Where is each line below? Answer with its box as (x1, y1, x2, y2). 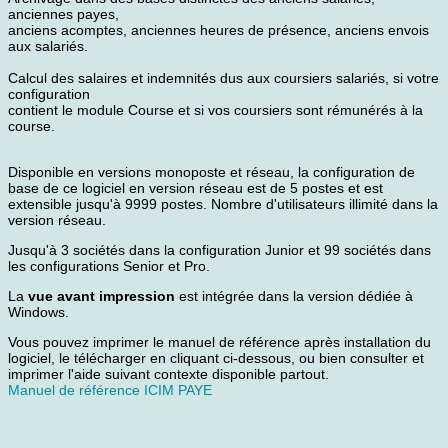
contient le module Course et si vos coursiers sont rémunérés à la (8, 101, 423, 118)
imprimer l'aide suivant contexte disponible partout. (8, 365, 329, 382)
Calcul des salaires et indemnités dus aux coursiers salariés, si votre (8, 69, 439, 86)
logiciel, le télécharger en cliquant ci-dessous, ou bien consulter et (8, 349, 424, 366)
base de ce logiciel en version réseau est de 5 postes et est (8, 179, 383, 196)
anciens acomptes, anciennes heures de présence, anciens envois (8, 21, 429, 38)
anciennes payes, (8, 5, 119, 22)
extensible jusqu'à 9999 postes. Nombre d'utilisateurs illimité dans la (8, 195, 438, 212)
